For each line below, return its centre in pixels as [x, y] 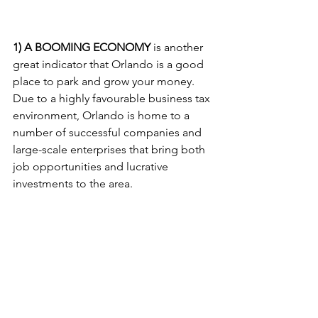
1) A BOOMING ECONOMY [82, 48]
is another [178, 48]
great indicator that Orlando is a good [110, 65]
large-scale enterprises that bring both [110, 150]
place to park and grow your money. [105, 82]
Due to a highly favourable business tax [113, 99]
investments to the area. [74, 184]
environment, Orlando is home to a [103, 116]
